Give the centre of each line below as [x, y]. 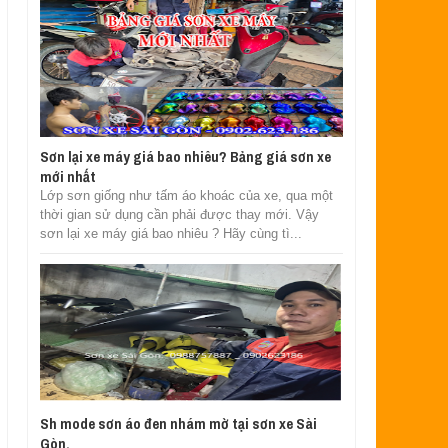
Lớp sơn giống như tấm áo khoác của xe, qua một [186, 195]
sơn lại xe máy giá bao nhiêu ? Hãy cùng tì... [170, 233]
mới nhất [67, 176]
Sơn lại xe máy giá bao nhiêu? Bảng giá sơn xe [185, 156]
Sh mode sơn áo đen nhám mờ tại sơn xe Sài [178, 423]
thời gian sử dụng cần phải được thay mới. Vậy [179, 214]
